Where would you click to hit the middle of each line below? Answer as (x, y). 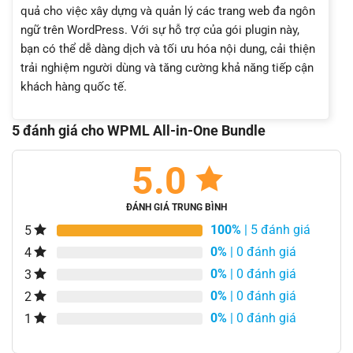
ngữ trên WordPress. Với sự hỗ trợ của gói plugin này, (160, 30)
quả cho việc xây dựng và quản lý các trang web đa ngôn (168, 11)
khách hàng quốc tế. (74, 86)
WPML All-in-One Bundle (186, 131)
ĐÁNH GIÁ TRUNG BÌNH (176, 208)
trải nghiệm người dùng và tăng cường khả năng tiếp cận (167, 67)
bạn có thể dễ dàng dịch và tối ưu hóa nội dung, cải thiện (168, 48)
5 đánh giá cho (59, 131)
